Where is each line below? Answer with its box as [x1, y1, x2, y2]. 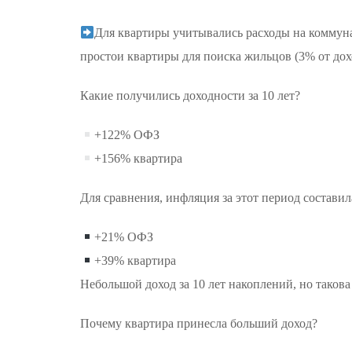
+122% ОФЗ [94, 128, 160, 141]
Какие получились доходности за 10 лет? [80, 89, 300, 102]
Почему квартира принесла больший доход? [80, 317, 317, 330]
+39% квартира [94, 254, 177, 267]
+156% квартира [94, 152, 183, 165]
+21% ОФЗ [94, 230, 154, 244]
